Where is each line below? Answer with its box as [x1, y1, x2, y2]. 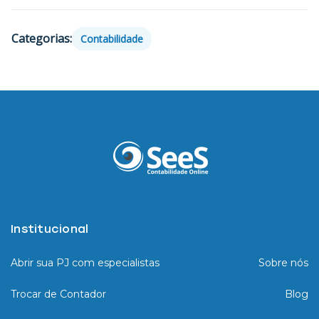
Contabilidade [80, 31, 143, 46]
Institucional [11, 221, 89, 236]
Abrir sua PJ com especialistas [11, 256, 159, 269]
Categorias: [11, 31, 72, 46]
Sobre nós [258, 256, 308, 269]
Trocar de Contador [11, 287, 106, 300]
